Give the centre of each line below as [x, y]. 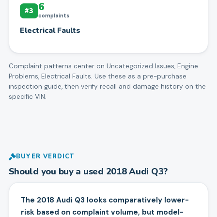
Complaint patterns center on [56, 66]
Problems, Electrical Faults [50, 76]
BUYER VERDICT [45, 157]
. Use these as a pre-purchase [139, 76]
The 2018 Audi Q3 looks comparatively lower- [105, 200]
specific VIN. [27, 96]
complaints [54, 15]
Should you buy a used [57, 171]
